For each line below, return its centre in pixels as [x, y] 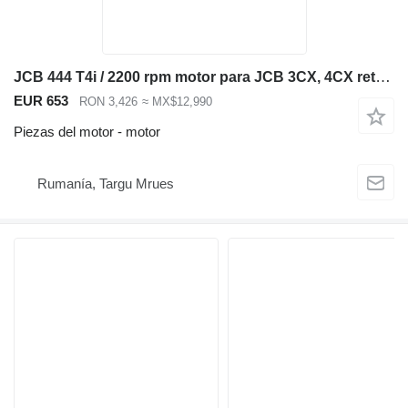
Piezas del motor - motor [87, 132]
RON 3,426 [108, 101]
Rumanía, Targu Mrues [106, 183]
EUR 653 [41, 100]
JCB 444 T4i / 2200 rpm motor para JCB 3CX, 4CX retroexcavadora [383, 76]
